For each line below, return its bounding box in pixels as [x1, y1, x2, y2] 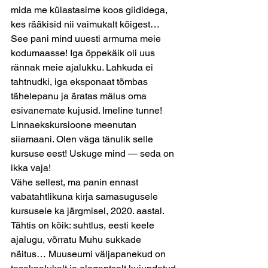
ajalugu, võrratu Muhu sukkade [11, 234, 144, 245]
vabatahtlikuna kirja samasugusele [11, 191, 160, 202]
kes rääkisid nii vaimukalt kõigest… [11, 19, 162, 30]
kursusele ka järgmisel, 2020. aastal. [11, 205, 166, 217]
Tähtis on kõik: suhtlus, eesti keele [11, 220, 157, 231]
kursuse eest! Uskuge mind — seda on [11, 148, 176, 159]
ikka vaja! [11, 162, 51, 173]
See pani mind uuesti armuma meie [11, 33, 163, 44]
